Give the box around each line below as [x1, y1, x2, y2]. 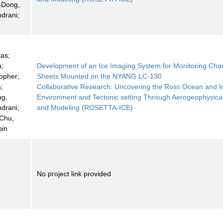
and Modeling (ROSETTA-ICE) [37, 104, 133, 112]
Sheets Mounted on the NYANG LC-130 [37, 72, 162, 81]
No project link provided [37, 170, 111, 178]
